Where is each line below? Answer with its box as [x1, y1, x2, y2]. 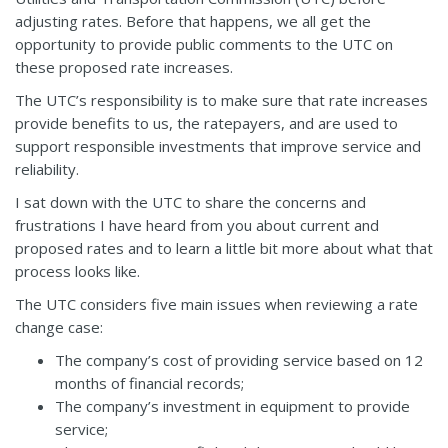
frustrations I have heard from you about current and [15, 214, 379, 235]
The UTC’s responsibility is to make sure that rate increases [15, 89, 428, 110]
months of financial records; [55, 372, 244, 393]
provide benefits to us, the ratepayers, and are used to [15, 112, 398, 133]
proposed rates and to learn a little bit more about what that [15, 237, 433, 258]
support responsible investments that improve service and [15, 135, 421, 156]
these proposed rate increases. [15, 56, 233, 77]
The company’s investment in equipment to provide [55, 395, 410, 416]
